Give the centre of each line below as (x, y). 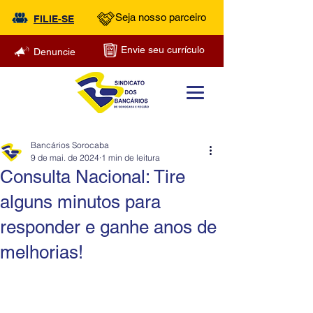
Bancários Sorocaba (70, 145)
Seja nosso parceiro (161, 17)
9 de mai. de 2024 (65, 158)
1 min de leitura (131, 158)
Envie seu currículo (163, 50)
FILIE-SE (54, 19)
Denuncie (54, 52)
